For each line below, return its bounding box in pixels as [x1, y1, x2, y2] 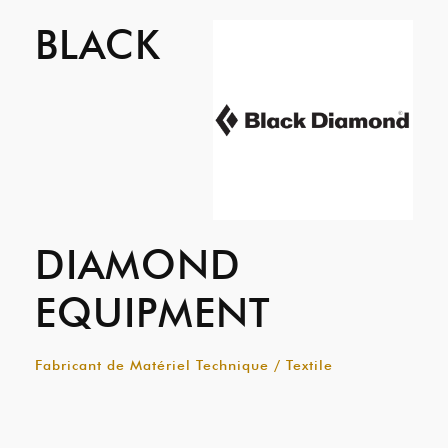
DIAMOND [35, 240, 241, 288]
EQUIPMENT [35, 288, 270, 336]
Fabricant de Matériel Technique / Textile [35, 357, 333, 373]
